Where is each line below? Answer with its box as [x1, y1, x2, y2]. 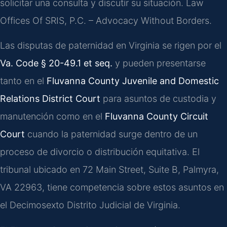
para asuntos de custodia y [100, 93, 216, 104]
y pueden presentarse [112, 58, 206, 69]
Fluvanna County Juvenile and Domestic [47, 75, 219, 87]
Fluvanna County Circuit [105, 111, 208, 122]
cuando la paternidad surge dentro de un [25, 129, 198, 140]
